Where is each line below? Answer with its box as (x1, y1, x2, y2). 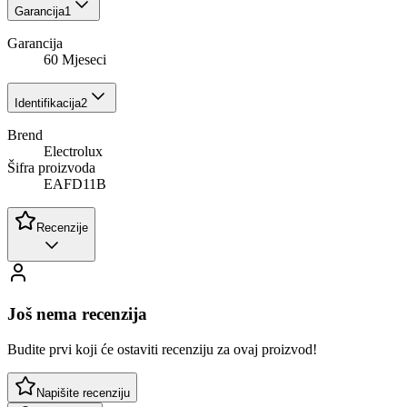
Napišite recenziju (36, 385, 130, 400)
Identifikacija (15, 96, 81, 111)
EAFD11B (44, 176, 106, 193)
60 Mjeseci (44, 52, 106, 68)
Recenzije (36, 221, 88, 235)
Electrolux (44, 144, 103, 160)
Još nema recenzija (7, 303, 147, 323)
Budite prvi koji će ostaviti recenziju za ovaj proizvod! (7, 341, 317, 357)
